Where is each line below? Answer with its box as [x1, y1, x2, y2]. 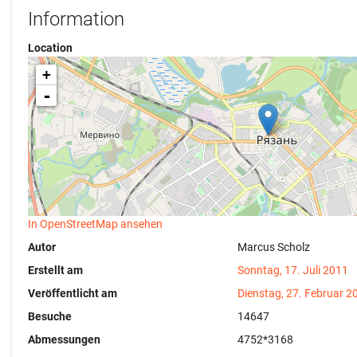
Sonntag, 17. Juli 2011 [237, 264, 349, 277]
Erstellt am [28, 264, 83, 277]
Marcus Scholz [237, 241, 311, 253]
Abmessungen [28, 333, 100, 346]
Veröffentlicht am [28, 287, 117, 300]
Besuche [28, 310, 72, 323]
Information [28, 8, 124, 30]
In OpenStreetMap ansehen [28, 218, 163, 230]
